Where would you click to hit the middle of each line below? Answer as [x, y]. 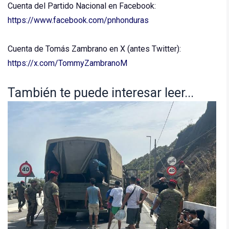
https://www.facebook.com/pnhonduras [78, 20]
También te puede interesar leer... [101, 93]
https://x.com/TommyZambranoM [67, 63]
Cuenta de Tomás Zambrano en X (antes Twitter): [94, 49]
